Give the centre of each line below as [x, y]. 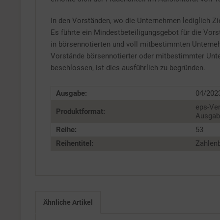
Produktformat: [81, 111]
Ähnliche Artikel [68, 202]
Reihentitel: [75, 143]
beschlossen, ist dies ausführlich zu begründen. [128, 68]
